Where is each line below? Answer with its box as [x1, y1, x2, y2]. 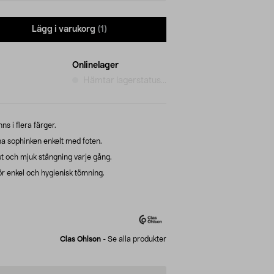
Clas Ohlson [60, 235, 101, 243]
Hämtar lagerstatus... [83, 76, 166, 85]
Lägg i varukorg [32, 25, 95, 34]
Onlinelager [72, 61, 119, 70]
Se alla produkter [108, 235, 166, 243]
